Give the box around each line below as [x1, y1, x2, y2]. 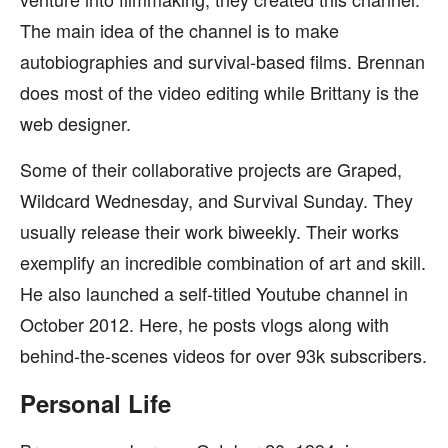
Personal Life [20, 386, 171, 420]
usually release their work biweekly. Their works [20, 218, 399, 244]
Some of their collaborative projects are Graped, [20, 156, 402, 182]
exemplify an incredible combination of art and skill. [20, 249, 426, 275]
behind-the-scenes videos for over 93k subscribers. [20, 342, 427, 368]
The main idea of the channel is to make [20, 17, 339, 43]
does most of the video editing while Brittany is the [20, 79, 419, 105]
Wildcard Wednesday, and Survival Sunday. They [20, 187, 413, 213]
